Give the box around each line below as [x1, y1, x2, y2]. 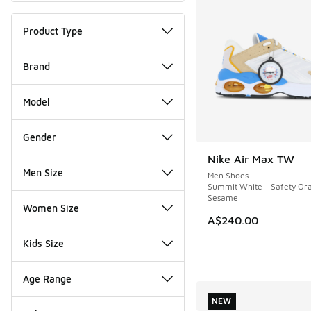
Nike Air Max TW [207, 152, 294, 165]
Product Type [23, 24, 83, 37]
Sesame [207, 192, 238, 203]
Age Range [23, 272, 72, 285]
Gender [23, 131, 56, 143]
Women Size [23, 201, 79, 214]
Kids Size [23, 237, 64, 249]
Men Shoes [207, 169, 249, 180]
